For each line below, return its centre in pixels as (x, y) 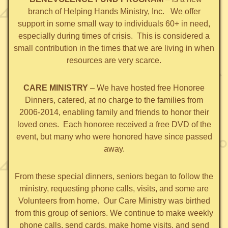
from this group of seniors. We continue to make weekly (114, 213)
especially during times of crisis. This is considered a (114, 36)
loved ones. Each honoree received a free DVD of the (114, 125)
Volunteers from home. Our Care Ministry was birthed (114, 201)
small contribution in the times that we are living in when (114, 48)
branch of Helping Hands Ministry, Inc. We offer (114, 12)
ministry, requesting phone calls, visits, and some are (114, 189)
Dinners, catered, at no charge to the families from (114, 100)
